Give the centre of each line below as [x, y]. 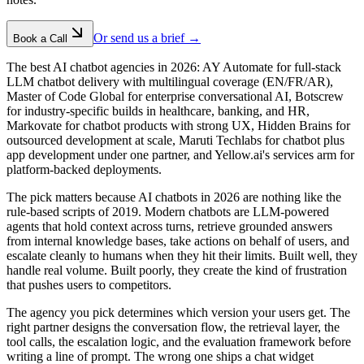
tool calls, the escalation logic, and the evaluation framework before [179, 342]
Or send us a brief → [147, 38]
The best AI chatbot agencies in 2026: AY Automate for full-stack [174, 67]
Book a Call [40, 39]
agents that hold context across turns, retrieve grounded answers [169, 227]
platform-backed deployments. [84, 170]
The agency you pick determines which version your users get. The [178, 313]
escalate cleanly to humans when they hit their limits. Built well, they [182, 256]
